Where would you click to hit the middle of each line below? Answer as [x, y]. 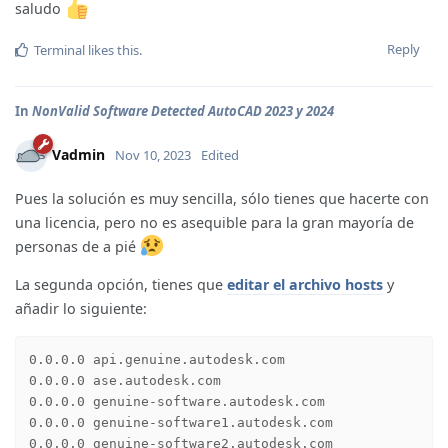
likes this [112, 49]
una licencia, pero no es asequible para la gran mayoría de [214, 222]
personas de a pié [77, 246]
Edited [220, 154]
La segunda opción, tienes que [121, 285]
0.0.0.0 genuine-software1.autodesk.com [180, 423]
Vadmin [78, 154]
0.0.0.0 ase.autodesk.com [124, 381]
